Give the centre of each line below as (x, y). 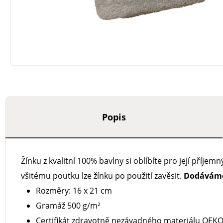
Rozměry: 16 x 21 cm (74, 191)
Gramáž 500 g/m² (68, 206)
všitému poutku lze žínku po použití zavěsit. (102, 176)
